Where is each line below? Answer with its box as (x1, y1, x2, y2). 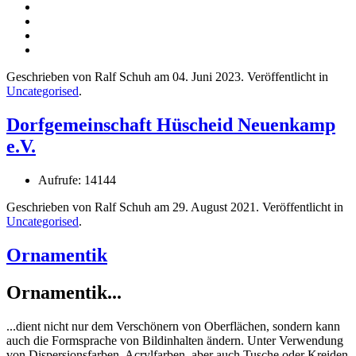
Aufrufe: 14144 (38, 172, 116, 187)
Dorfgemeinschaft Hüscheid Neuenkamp (6, 114, 335, 135)
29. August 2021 (172, 199, 256, 214)
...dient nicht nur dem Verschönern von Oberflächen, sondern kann (6, 319, 340, 333)
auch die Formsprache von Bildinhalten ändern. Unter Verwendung (6, 333, 343, 347)
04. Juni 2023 (172, 70, 241, 83)
